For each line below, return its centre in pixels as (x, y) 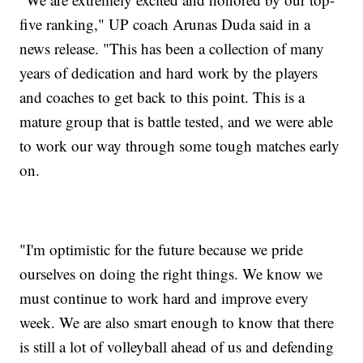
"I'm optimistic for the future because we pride (162, 250)
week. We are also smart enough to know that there (177, 322)
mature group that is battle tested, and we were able (177, 122)
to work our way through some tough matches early (180, 146)
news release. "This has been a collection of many (172, 49)
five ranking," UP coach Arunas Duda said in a (165, 24)
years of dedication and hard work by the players (169, 73)
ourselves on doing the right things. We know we (171, 274)
